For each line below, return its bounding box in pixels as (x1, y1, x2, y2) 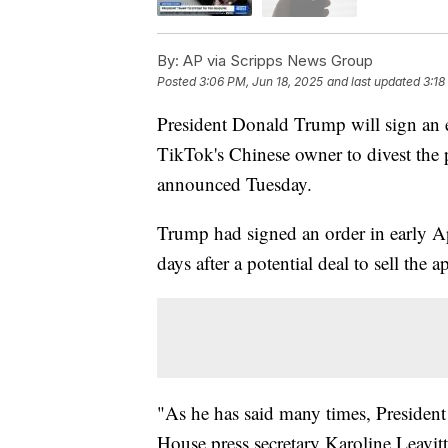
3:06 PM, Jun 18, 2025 (199, 73, 323, 89)
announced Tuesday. (157, 170, 312, 196)
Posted (157, 73, 199, 89)
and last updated (327, 73, 420, 89)
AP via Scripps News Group (179, 50, 373, 70)
